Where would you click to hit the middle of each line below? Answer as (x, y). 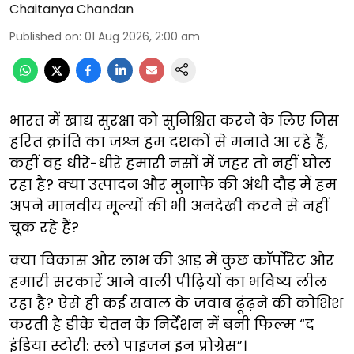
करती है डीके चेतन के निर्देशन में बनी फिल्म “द (162, 325)
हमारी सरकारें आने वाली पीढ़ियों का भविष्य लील (168, 282)
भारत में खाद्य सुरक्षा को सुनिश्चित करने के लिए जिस (174, 121)
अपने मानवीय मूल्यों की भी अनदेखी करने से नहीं (169, 206)
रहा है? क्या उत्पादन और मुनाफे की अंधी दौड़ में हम (173, 185)
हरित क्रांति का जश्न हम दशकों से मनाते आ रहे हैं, (169, 142)
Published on (44, 37)
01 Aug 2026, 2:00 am (142, 37)
